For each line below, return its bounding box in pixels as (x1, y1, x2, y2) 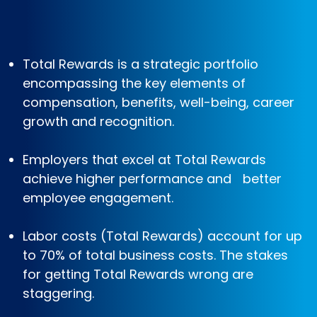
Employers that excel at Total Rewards (23, 151, 266, 169)
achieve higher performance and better (23, 170, 282, 188)
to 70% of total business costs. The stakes (23, 246, 288, 265)
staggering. (23, 284, 94, 303)
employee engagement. (23, 189, 173, 207)
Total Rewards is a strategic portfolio (23, 55, 258, 74)
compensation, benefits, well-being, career (23, 93, 294, 112)
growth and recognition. (23, 113, 174, 131)
